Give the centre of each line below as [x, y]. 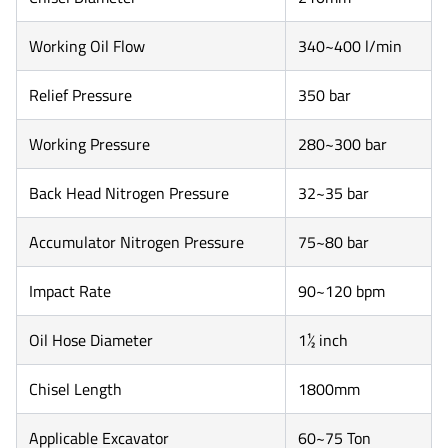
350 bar [324, 95]
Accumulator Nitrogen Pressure [136, 242]
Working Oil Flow [87, 46]
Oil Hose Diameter [91, 340]
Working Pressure [89, 144]
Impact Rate [70, 291]
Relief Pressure [80, 95]
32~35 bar [333, 193]
